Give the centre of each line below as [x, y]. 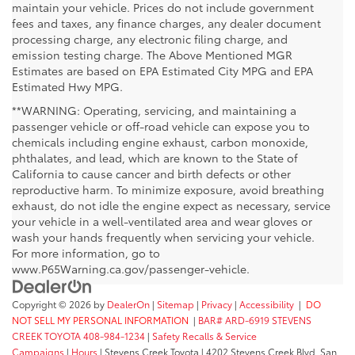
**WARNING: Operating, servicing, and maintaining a [154, 110]
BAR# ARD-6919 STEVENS [255, 320]
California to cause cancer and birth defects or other [151, 173]
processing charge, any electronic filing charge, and [150, 38]
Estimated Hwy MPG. [67, 86]
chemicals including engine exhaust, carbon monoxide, [160, 141]
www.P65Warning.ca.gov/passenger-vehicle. [131, 268]
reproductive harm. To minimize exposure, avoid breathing [168, 189]
